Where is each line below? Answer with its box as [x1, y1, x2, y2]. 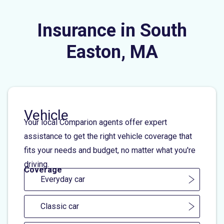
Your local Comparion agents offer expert [24, 117, 167, 127]
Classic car [40, 201, 79, 211]
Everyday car [40, 174, 85, 184]
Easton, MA [66, 41, 158, 62]
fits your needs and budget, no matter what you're [24, 145, 195, 155]
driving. [24, 159, 49, 169]
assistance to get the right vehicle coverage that [24, 131, 192, 141]
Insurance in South [37, 19, 187, 41]
